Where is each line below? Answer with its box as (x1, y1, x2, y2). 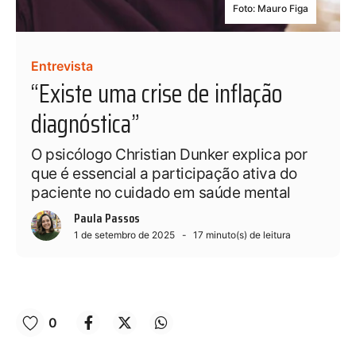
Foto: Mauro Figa (233, 2, 308, 14)
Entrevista (31, 58, 94, 75)
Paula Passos (74, 208, 141, 229)
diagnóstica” (31, 104, 140, 145)
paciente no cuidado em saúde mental (31, 184, 291, 203)
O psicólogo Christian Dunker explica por (31, 145, 308, 164)
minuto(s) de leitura (203, 229, 292, 242)
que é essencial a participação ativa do (31, 164, 297, 184)
